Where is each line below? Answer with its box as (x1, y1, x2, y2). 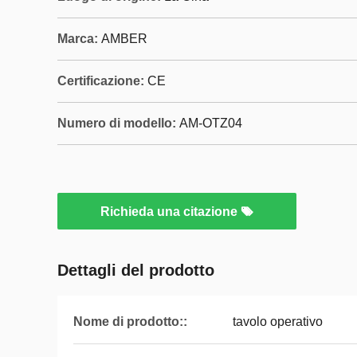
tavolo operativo (233, 315, 323, 328)
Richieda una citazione (100, 205, 241, 218)
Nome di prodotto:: (73, 315, 187, 328)
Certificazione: (57, 74, 144, 88)
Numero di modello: (57, 116, 176, 130)
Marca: (57, 32, 98, 45)
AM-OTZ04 (179, 116, 242, 130)
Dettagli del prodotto (57, 261, 214, 279)
